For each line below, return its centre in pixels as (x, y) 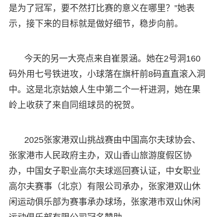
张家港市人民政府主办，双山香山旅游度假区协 (100, 155)
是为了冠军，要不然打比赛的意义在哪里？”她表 (101, 8)
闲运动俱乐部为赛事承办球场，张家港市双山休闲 (104, 202)
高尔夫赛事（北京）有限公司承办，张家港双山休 (104, 186)
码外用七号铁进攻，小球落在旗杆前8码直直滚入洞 (107, 74)
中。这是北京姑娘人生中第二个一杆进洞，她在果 (104, 89)
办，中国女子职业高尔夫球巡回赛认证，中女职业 (104, 171)
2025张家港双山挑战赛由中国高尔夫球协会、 (112, 140)
